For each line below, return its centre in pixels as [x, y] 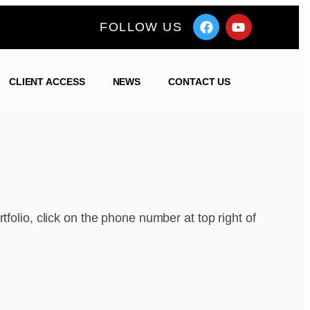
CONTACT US [200, 82]
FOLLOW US [141, 27]
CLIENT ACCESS [47, 82]
